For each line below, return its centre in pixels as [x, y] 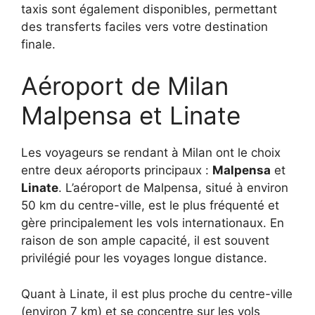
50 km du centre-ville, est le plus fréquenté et [150, 206]
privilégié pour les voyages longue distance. [144, 258]
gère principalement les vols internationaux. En [153, 223]
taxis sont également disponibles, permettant [149, 9]
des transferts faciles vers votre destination [144, 26]
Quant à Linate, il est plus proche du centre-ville [157, 294]
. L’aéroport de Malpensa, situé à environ [173, 188]
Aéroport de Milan [125, 86]
